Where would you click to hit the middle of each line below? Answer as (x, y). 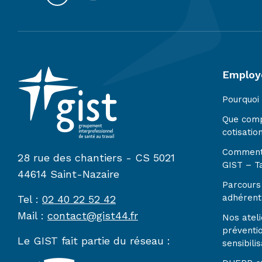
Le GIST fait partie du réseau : (94, 241)
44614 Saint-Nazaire (68, 174)
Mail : (32, 216)
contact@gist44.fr (93, 216)
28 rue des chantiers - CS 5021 (96, 158)
